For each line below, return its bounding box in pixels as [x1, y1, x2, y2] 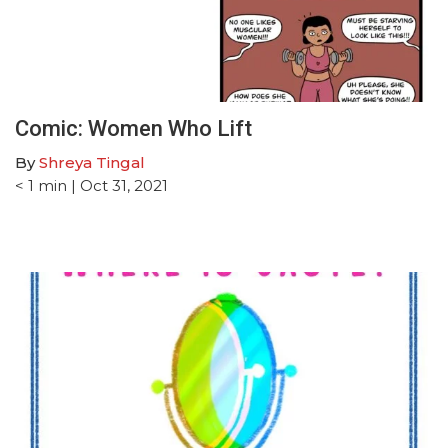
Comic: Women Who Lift [15, 115, 252, 141]
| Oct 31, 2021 [67, 175, 168, 195]
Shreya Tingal [39, 152, 145, 172]
